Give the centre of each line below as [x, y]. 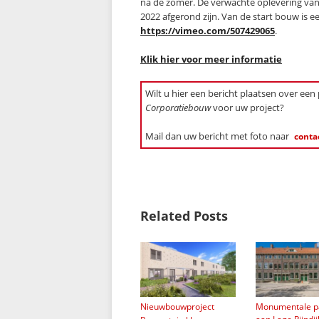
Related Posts [184, 216]
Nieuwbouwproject [177, 306]
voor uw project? [247, 108]
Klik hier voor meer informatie [211, 59]
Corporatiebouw [178, 108]
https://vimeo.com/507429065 [208, 31]
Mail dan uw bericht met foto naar [218, 136]
